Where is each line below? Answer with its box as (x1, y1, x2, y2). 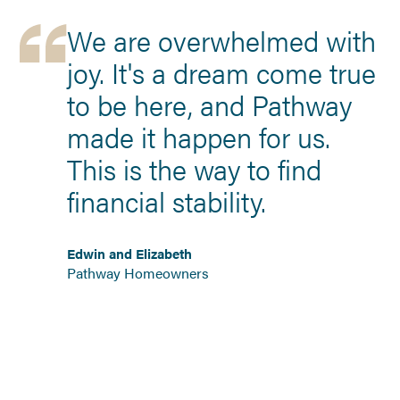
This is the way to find (66, 147, 321, 188)
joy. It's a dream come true (66, 51, 376, 92)
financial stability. (66, 179, 266, 221)
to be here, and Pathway (66, 83, 352, 124)
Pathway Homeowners (66, 262, 209, 284)
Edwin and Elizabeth (66, 244, 192, 263)
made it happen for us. (66, 115, 330, 156)
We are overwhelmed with (66, 19, 376, 60)
